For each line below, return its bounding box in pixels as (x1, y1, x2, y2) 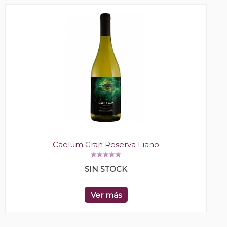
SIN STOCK (85, 164, 127, 174)
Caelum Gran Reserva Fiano (53, 140, 159, 150)
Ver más (90, 190, 122, 200)
